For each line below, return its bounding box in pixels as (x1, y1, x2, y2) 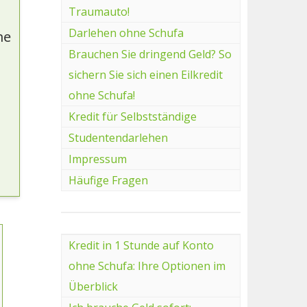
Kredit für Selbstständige (68, 108, 197, 124)
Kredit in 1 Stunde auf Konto (68, 237, 214, 253)
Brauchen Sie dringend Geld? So (68, 46, 232, 62)
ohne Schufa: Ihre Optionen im (68, 258, 225, 273)
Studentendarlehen (68, 130, 168, 145)
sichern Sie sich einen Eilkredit (68, 66, 223, 82)
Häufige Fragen (68, 172, 148, 188)
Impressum (68, 151, 127, 167)
